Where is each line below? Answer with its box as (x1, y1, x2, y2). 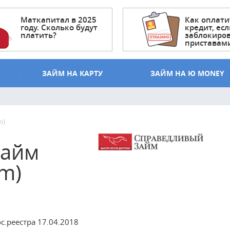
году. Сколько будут (21, 22, 98, 33)
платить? (21, 30, 56, 41)
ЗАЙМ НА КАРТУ (42, 68, 103, 78)
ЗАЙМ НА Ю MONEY (150, 68, 224, 78)
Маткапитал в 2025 (21, 14, 97, 25)
